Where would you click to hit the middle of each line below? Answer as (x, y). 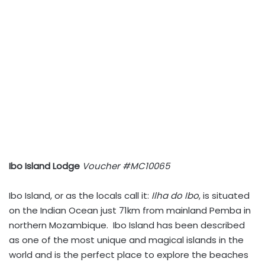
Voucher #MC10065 (126, 166)
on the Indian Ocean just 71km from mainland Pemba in (130, 210)
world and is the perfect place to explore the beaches (129, 255)
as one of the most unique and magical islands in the (126, 240)
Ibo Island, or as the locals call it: (80, 195)
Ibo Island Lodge (46, 166)
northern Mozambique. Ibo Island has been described (127, 225)
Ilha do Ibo (175, 195)
